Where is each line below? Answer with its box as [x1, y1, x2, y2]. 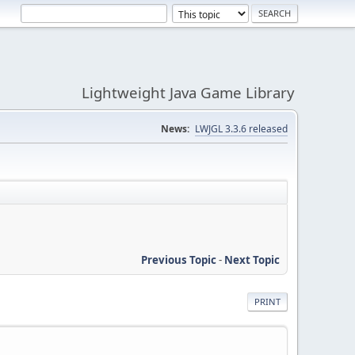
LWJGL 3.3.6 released [195, 122, 288, 136]
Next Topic [224, 252, 280, 267]
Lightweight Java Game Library [82, 82, 295, 102]
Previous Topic [141, 252, 216, 267]
